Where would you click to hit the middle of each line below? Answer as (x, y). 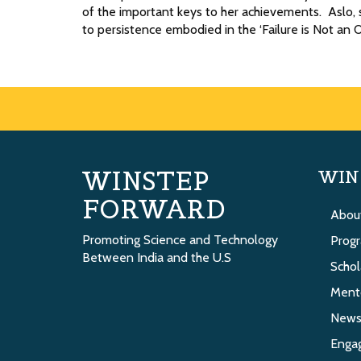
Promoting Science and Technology (180, 240)
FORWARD (154, 210)
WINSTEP (145, 181)
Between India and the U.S (157, 258)
